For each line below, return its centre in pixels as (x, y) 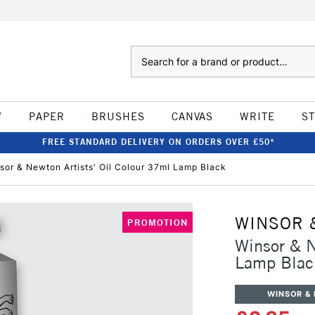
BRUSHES (118, 116)
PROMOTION (157, 222)
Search (144, 53)
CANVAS (192, 116)
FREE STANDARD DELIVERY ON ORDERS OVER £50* (158, 142)
